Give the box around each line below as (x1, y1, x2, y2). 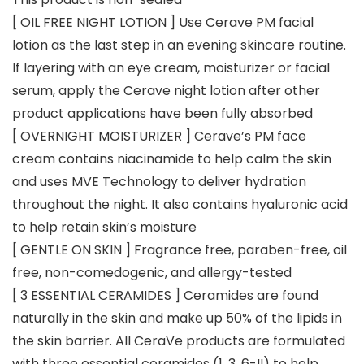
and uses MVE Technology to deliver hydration (12, 172, 306, 192)
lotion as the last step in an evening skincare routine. (12, 36, 346, 55)
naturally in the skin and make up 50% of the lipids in (12, 309, 342, 328)
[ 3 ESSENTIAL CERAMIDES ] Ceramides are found (12, 286, 318, 305)
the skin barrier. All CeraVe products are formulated (12, 331, 345, 351)
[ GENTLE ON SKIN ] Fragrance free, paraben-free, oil (12, 240, 347, 260)
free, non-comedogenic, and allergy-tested (12, 263, 292, 283)
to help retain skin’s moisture (12, 218, 197, 237)
